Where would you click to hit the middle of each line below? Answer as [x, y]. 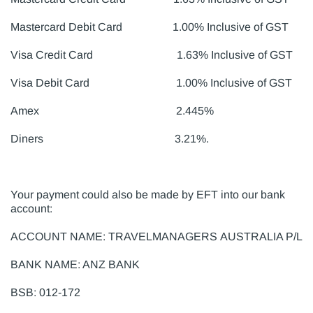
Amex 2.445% [112, 110]
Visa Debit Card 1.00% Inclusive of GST [151, 82]
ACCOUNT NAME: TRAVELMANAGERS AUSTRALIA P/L [156, 236]
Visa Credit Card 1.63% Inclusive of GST [152, 54]
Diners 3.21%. [110, 138]
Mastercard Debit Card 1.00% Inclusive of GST [150, 27]
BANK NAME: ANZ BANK [75, 264]
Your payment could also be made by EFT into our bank [148, 194]
